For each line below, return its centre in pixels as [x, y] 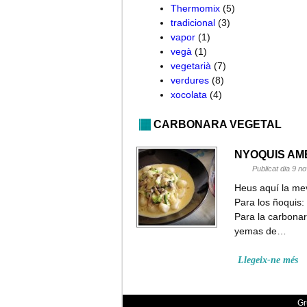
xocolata [189, 94]
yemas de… [260, 231]
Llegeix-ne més [268, 260]
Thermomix [195, 8]
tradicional [193, 22]
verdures [190, 80]
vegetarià [191, 65]
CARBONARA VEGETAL [218, 124]
